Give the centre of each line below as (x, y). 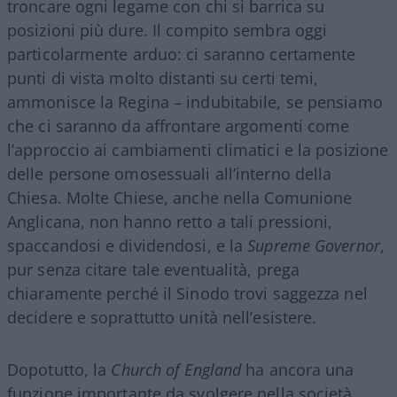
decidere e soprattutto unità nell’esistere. (162, 317)
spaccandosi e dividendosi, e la (128, 245)
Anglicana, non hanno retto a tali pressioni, (170, 221)
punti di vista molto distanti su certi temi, (163, 78)
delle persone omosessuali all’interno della (170, 173)
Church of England (176, 369)
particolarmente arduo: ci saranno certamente (182, 54)
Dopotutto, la (59, 369)
